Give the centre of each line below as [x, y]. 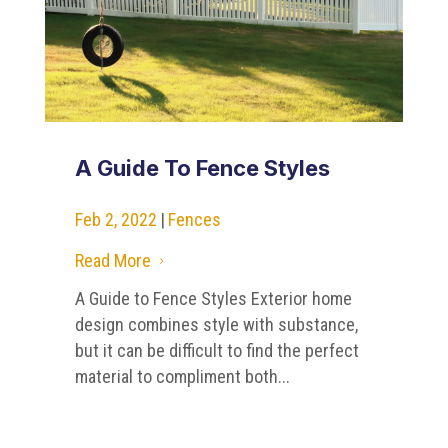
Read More [112, 261]
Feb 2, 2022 [115, 220]
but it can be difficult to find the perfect [216, 351]
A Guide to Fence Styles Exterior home [213, 299]
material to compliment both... [182, 377]
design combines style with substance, [216, 325]
